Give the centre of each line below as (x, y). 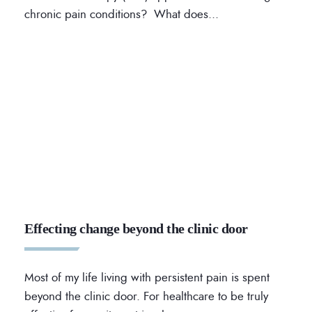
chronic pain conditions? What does (116, 14)
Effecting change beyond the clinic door (136, 229)
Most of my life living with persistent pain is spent (147, 278)
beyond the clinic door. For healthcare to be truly (146, 296)
